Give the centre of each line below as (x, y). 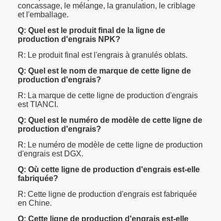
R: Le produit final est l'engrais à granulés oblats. (103, 55)
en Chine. (35, 203)
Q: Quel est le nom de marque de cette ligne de (104, 71)
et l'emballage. (43, 15)
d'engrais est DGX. (51, 154)
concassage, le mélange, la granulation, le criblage (107, 6)
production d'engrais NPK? (69, 39)
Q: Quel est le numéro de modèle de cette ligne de (110, 120)
